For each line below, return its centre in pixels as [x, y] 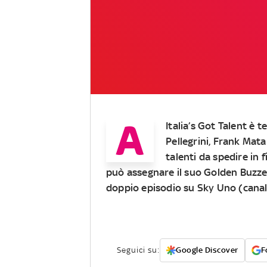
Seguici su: [138, 250]
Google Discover [207, 250]
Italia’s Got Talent [206, 125]
